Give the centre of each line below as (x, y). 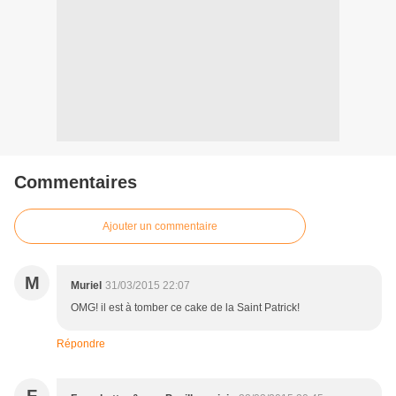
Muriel (86, 286)
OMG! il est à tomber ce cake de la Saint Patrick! (185, 308)
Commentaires (76, 183)
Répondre (81, 344)
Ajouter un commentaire (160, 227)
